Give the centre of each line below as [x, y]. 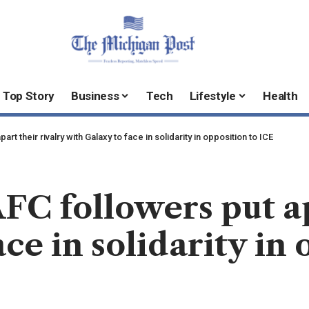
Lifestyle [212, 96]
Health [280, 96]
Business [95, 96]
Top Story [29, 96]
